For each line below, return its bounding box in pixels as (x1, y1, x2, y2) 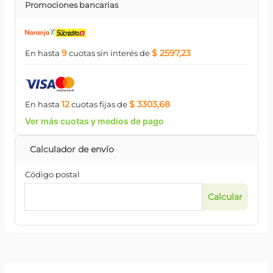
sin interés (95, 48, 138, 58)
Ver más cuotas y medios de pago (25, 116, 164, 126)
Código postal (25, 169, 80, 179)
